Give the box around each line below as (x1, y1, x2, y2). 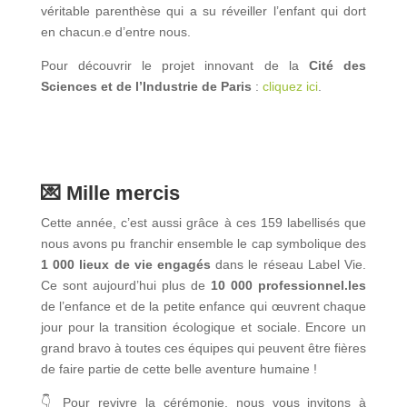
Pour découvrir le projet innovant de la (40, 57, 310, 73)
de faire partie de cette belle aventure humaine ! (40, 361, 317, 376)
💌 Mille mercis (40, 181, 180, 204)
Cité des (309, 57, 367, 73)
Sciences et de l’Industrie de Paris (40, 78, 252, 94)
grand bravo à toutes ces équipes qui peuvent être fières (40, 340, 367, 355)
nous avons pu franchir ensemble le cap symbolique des (40, 235, 367, 251)
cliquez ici (262, 78, 318, 94)
